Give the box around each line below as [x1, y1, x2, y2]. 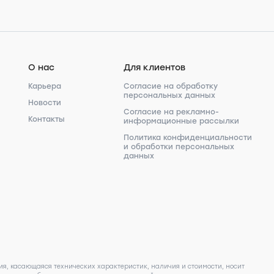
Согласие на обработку [124, 82, 218, 91]
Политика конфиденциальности [124, 133, 252, 142]
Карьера [28, 82, 61, 91]
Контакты [28, 115, 65, 124]
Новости [28, 98, 61, 107]
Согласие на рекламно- [124, 108, 219, 116]
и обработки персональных [124, 143, 234, 151]
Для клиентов [124, 62, 185, 73]
